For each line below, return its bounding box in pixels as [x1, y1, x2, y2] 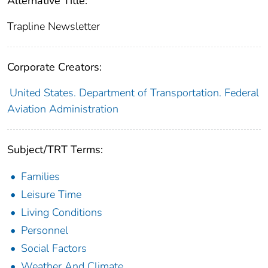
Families [21, 169, 60, 184]
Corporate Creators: [7, 59, 102, 74]
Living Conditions [21, 205, 102, 220]
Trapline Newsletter [7, 19, 100, 33]
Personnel [21, 223, 68, 237]
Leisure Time [21, 187, 81, 202]
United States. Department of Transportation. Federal [9, 85, 259, 100]
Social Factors [21, 240, 87, 255]
